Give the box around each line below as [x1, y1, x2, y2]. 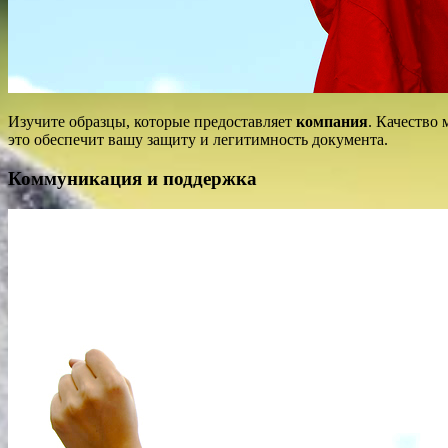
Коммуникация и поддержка [8, 167, 257, 189]
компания [296, 113, 368, 131]
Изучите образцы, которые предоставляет [8, 113, 296, 131]
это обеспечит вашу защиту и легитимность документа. [8, 131, 388, 149]
